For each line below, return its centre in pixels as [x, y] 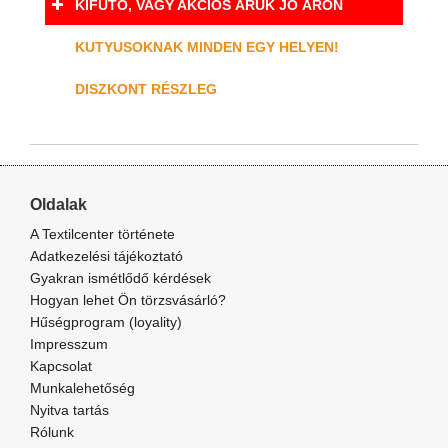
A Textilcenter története [102, 234]
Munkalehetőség [82, 388]
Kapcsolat [61, 366]
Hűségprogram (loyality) [106, 322]
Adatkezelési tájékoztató [106, 256]
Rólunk [52, 432]
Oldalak [58, 205]
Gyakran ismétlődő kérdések [120, 278]
